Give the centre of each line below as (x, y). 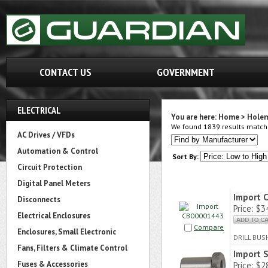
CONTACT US (65, 72)
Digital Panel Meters (54, 183)
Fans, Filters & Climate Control (72, 248)
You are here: (195, 117)
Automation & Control (58, 151)
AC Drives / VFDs (46, 135)
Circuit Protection (50, 167)
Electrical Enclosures (54, 216)
